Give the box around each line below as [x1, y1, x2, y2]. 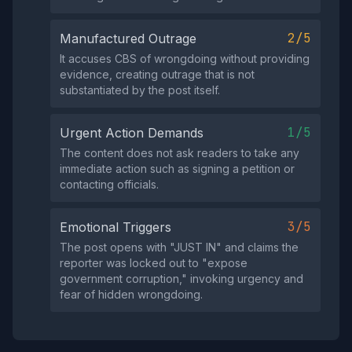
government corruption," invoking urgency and [60, 272, 303, 285]
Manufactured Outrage [60, 31, 196, 46]
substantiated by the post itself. [60, 83, 220, 97]
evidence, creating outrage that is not [60, 68, 255, 81]
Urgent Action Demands [60, 125, 203, 141]
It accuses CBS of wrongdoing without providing [60, 52, 310, 65]
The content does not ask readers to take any [60, 146, 299, 159]
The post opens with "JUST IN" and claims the [60, 240, 299, 254]
